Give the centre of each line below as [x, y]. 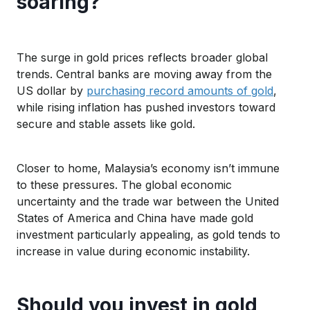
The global [147, 184]
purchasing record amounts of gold [180, 90]
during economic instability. [179, 251]
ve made [207, 218]
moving [173, 74]
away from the [234, 74]
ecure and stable [66, 124]
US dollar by [52, 90]
